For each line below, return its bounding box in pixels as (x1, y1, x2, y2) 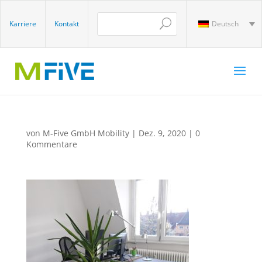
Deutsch (211, 19, 239, 29)
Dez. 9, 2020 (138, 127, 186, 139)
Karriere (9, 19, 36, 29)
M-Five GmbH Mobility (42, 127, 129, 139)
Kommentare (26, 139, 77, 150)
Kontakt (54, 19, 79, 29)
